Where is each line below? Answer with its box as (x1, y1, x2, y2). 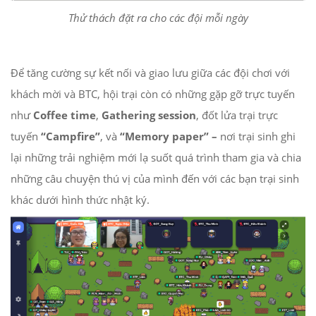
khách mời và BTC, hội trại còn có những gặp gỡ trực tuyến (11, 86, 295, 101)
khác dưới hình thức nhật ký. (11, 192, 150, 207)
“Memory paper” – (120, 128, 220, 143)
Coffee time (33, 107, 96, 122)
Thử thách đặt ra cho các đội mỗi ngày (68, 10, 248, 25)
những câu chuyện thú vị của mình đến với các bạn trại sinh (11, 171, 299, 186)
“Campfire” (38, 128, 100, 143)
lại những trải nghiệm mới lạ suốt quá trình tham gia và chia (11, 150, 301, 164)
